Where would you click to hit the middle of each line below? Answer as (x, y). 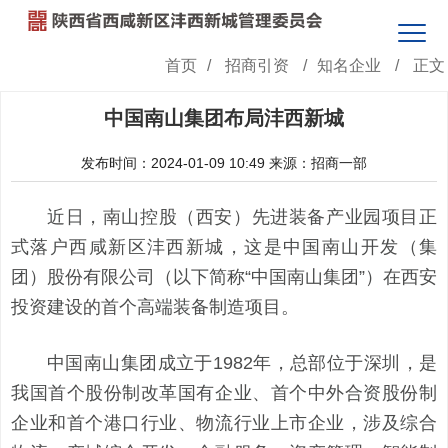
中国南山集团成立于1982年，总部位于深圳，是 (242, 363)
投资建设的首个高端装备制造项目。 (155, 307)
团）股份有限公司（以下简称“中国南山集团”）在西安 (224, 277)
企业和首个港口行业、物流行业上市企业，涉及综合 (224, 423)
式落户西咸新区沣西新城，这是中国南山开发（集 (224, 247)
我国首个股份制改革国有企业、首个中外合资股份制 (224, 393)
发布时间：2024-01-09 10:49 (173, 163)
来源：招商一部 (318, 163)
